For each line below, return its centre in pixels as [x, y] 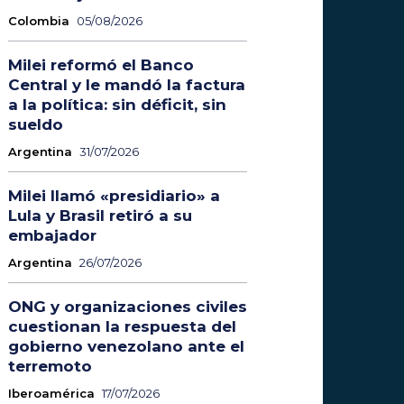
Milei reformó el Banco [101, 64]
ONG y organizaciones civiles [127, 306]
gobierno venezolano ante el [126, 346]
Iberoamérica [51, 393]
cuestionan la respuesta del [122, 326]
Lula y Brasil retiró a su [100, 215]
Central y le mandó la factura [126, 84]
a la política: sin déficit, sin [117, 104]
